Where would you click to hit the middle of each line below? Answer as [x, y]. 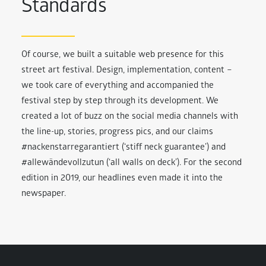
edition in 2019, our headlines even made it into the [122, 179]
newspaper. [44, 194]
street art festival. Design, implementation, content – [127, 71]
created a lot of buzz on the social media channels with [130, 117]
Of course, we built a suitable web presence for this [123, 55]
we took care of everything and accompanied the [118, 86]
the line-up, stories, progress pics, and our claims [117, 132]
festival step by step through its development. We [120, 102]
